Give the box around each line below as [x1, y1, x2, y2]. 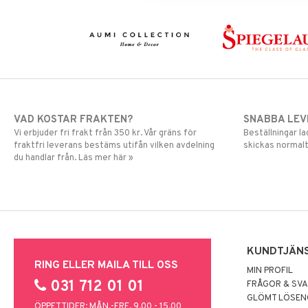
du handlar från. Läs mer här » [14, 152, 133, 164]
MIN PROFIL [247, 265, 294, 276]
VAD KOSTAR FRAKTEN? [14, 113, 133, 126]
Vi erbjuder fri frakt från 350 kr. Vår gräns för [14, 127, 197, 139]
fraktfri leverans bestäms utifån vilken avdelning [14, 140, 214, 151]
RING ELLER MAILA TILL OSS [34, 258, 178, 272]
